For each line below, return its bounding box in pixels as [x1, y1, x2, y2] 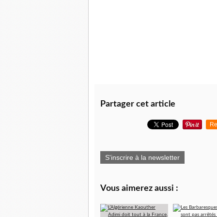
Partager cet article [100, 100, 175, 108]
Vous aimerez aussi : [100, 184, 178, 193]
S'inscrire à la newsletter [105, 154, 180, 161]
